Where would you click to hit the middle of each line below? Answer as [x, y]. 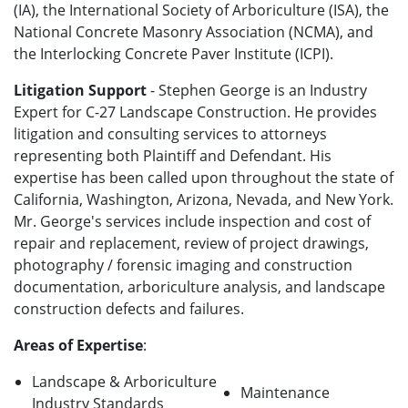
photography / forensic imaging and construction [183, 265]
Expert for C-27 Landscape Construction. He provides [195, 112]
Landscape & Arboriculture [124, 382]
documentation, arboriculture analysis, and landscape [199, 287]
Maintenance [285, 393]
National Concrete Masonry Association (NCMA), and [194, 32]
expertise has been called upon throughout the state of [204, 178]
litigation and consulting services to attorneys [170, 134]
